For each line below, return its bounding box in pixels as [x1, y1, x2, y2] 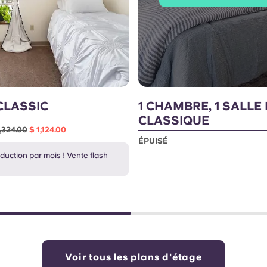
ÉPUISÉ [138, 136, 168, 146]
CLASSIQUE [138, 113, 209, 128]
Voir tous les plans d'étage [65, 252, 202, 263]
